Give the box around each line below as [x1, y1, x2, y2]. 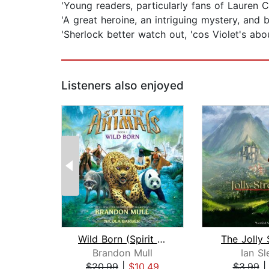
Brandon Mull [92, 247, 153, 259]
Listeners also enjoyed [61, 79, 184, 93]
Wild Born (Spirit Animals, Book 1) [157, 233, 165, 246]
